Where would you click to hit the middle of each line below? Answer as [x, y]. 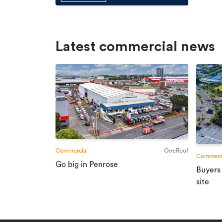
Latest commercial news [135, 46]
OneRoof [176, 150]
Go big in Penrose [87, 164]
